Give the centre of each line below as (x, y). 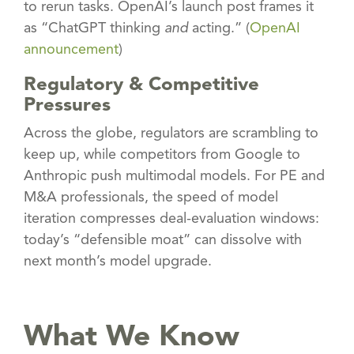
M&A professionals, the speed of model (151, 197)
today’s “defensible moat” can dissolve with (163, 240)
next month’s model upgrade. (118, 261)
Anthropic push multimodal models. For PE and (174, 176)
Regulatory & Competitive (141, 85)
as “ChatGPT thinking (94, 28)
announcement (71, 49)
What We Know (132, 337)
